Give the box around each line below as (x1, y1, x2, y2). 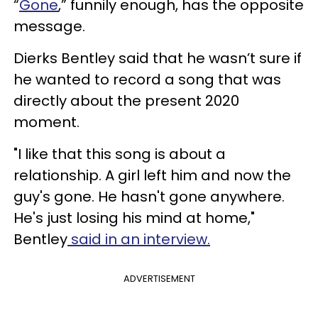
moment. (13, 111, 79, 132)
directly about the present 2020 (13, 90, 239, 111)
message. (13, 16, 85, 36)
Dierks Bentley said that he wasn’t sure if (13, 48, 302, 68)
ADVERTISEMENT (123, 271, 195, 285)
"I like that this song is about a (13, 143, 226, 164)
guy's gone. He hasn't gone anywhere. (13, 186, 285, 207)
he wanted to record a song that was (13, 69, 281, 89)
